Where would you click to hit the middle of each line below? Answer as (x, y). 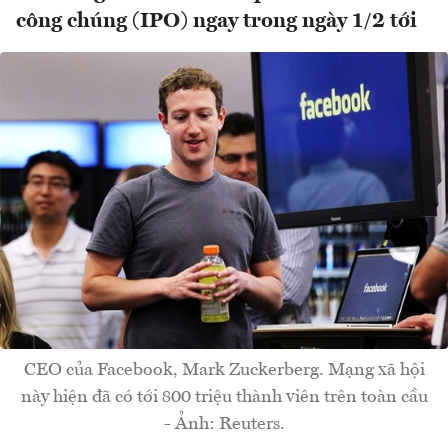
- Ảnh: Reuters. (224, 423)
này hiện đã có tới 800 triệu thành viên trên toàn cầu (224, 396)
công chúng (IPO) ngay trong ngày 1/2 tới (216, 22)
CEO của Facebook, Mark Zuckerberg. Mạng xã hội (224, 369)
